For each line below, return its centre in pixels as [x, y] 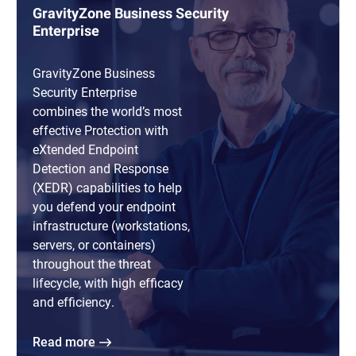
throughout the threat [92, 264]
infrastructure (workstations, [111, 226]
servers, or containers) [94, 245]
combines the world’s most [107, 111]
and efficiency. [75, 302]
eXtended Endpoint [85, 149]
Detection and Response [101, 168]
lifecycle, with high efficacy [108, 283]
